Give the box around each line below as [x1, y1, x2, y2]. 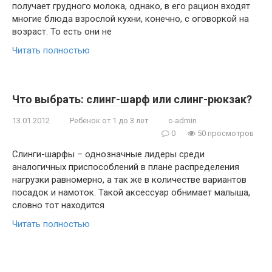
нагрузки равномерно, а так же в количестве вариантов [12, 174, 246, 185]
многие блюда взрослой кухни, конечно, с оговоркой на [12, 13, 249, 24]
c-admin [168, 116, 197, 125]
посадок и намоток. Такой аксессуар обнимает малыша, [12, 187, 250, 198]
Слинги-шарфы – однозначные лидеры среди [12, 149, 205, 160]
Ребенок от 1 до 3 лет [70, 116, 148, 125]
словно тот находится [12, 200, 104, 211]
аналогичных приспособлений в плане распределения [12, 161, 239, 172]
